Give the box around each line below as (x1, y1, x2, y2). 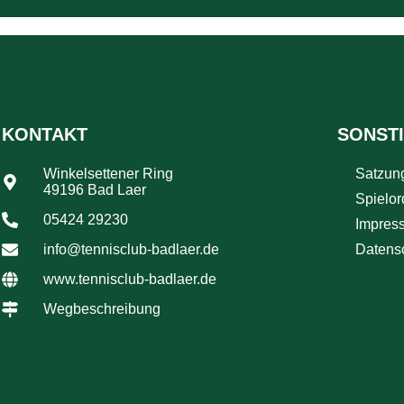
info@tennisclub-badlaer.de (42, 242, 219, 257)
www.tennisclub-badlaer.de (42, 271, 216, 287)
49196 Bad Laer (42, 182, 146, 197)
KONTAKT (2, 124, 88, 144)
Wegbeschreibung (42, 301, 161, 317)
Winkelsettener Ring (42, 166, 173, 181)
